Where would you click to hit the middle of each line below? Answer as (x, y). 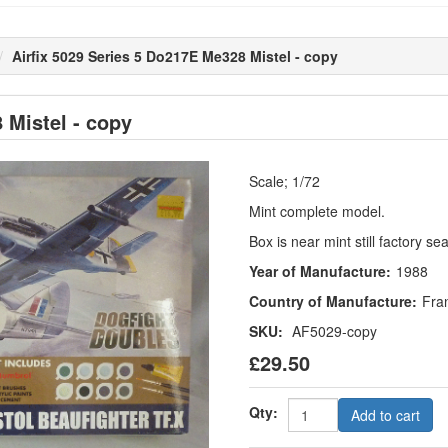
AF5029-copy (334, 330)
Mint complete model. (316, 210)
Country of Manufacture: (332, 300)
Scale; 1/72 (284, 180)
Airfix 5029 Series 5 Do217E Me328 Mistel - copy (175, 55)
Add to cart (385, 414)
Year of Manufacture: (319, 270)
